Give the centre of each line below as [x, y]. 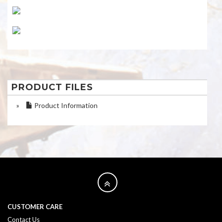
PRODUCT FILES [52, 87]
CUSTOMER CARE [35, 207]
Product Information [65, 105]
